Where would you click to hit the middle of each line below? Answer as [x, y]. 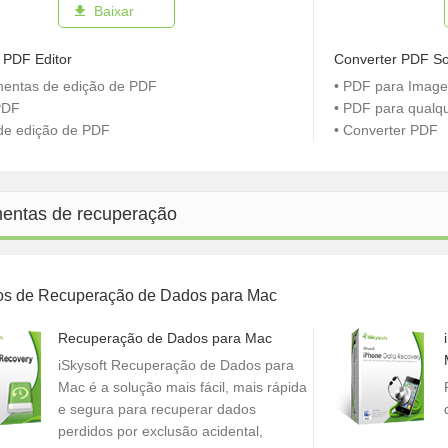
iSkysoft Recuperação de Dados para [176, 365]
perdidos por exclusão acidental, [160, 431]
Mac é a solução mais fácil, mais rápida [182, 387]
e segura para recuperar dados [157, 409]
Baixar [114, 11]
